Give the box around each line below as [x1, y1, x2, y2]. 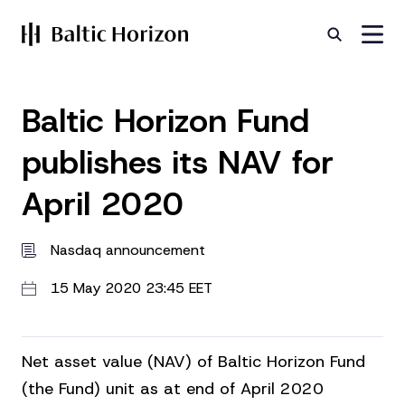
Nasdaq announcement [51, 240, 205, 259]
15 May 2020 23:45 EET [51, 278, 212, 297]
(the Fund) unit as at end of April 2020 [22, 378, 324, 400]
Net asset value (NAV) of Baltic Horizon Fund [22, 351, 365, 372]
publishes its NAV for [22, 140, 334, 184]
